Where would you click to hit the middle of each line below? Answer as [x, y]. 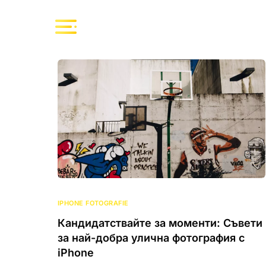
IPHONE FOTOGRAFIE [93, 203]
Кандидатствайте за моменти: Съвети [160, 223]
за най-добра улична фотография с [151, 237]
